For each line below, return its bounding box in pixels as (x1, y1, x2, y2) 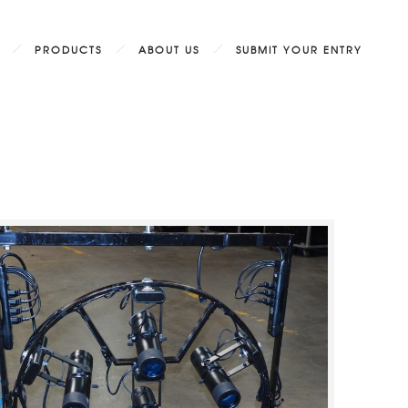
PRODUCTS (35, 42, 102, 56)
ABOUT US (138, 42, 199, 56)
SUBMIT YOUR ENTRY (236, 42, 362, 56)
